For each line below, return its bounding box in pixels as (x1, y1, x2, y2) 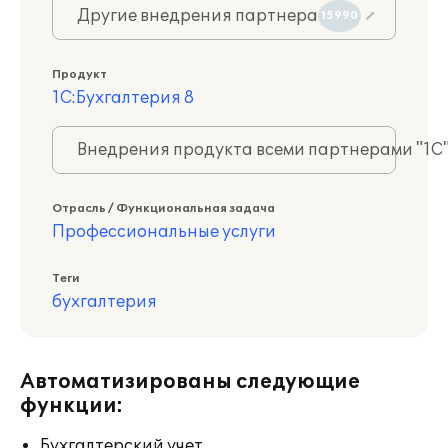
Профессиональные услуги (52, 222, 276, 242)
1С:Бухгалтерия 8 (52, 88, 194, 108)
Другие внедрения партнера (77, 6, 318, 26)
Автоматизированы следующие (20, 370, 360, 394)
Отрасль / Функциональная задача (52, 202, 275, 215)
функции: (20, 394, 123, 418)
